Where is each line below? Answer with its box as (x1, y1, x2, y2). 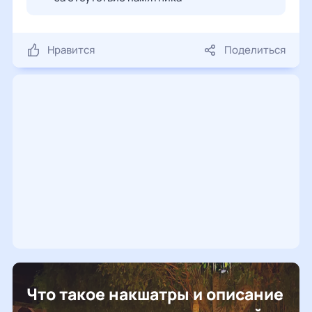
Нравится (47, 42, 95, 57)
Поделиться (224, 42, 286, 57)
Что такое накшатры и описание (26, 283, 283, 305)
